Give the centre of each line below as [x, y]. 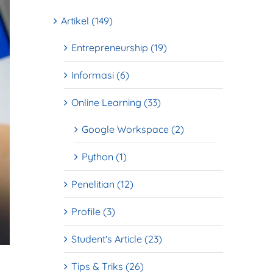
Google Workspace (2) [133, 129]
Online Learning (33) [116, 102]
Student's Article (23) [117, 239]
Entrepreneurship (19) [119, 47]
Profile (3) [93, 211]
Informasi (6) [100, 75]
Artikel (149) [87, 20]
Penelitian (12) [102, 184]
